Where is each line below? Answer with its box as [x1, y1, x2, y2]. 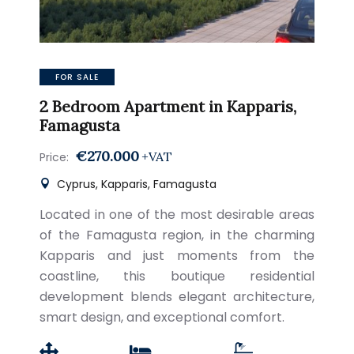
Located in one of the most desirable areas [40, 205, 314, 224]
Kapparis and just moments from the [40, 247, 314, 265]
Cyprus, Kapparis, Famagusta [54, 176, 217, 192]
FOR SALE [55, 71, 99, 83]
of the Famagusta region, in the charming [40, 226, 314, 244]
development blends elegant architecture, [40, 288, 314, 306]
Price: [40, 149, 69, 165]
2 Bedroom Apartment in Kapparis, [40, 96, 296, 116]
